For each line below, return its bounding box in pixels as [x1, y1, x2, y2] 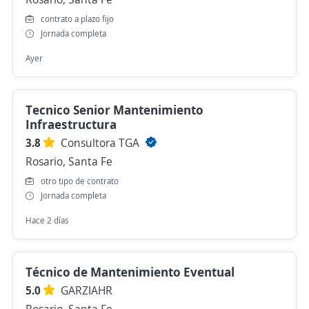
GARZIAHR [61, 283, 112, 299]
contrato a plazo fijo [41, 13, 114, 26]
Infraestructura [26, 116, 117, 133]
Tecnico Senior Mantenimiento [26, 101, 203, 119]
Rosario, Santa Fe [26, 154, 112, 170]
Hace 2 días [26, 215, 69, 227]
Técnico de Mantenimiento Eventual [26, 263, 235, 281]
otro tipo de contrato [41, 175, 119, 188]
